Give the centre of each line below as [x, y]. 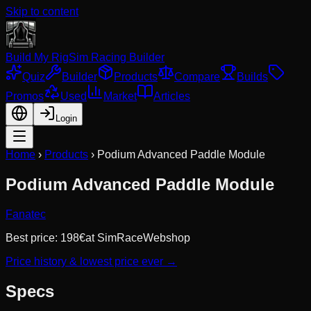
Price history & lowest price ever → [91, 261]
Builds [252, 77]
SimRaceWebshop [144, 237]
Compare [197, 77]
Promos [25, 96]
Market [120, 96]
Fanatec [26, 214]
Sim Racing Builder [117, 57]
